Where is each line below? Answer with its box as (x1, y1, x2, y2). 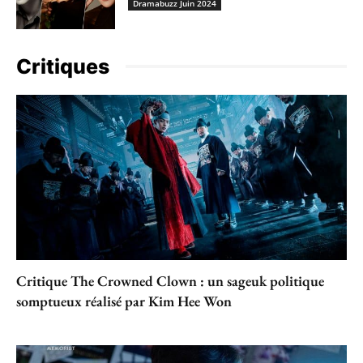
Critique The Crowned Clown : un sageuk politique (16, 271, 324, 290)
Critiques (16, 53, 109, 79)
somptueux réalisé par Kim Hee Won (16, 291, 232, 310)
